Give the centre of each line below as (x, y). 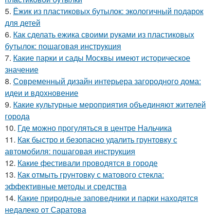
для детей (23, 22)
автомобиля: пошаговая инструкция (70, 151)
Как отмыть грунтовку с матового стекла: (91, 174)
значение (22, 69)
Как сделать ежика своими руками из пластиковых (104, 34)
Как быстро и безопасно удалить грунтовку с (97, 139)
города (17, 116)
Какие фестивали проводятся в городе (88, 163)
